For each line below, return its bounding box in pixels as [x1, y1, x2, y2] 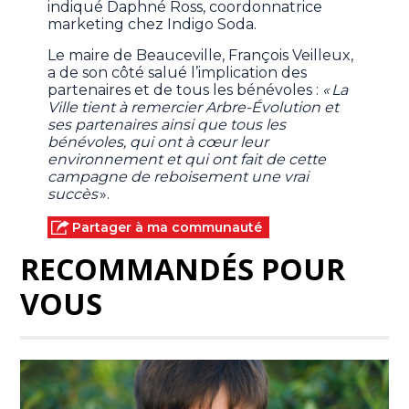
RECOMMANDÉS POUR [20, 249, 346, 289]
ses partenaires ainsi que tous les [47, 116, 287, 134]
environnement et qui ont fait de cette [47, 151, 327, 169]
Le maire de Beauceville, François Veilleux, [47, 47, 354, 65]
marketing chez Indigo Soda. [47, 16, 257, 34]
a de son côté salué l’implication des [47, 64, 308, 82]
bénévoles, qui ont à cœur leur [47, 133, 269, 152]
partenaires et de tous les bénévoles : [47, 81, 323, 100]
